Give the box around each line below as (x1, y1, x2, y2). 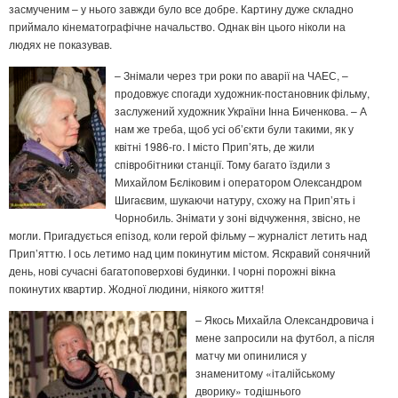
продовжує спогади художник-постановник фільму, (115, 85, 370, 101)
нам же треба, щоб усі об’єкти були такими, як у (115, 121, 354, 137)
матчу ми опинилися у (195, 347, 306, 363)
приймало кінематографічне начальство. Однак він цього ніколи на (9, 19, 346, 35)
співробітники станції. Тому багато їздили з (115, 156, 330, 172)
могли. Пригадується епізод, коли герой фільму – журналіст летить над (9, 227, 367, 243)
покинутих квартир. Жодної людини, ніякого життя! (9, 281, 264, 297)
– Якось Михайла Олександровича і (195, 312, 374, 328)
